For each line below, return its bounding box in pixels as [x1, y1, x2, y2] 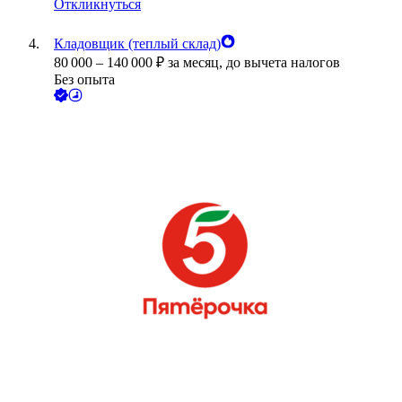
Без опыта [54, 72, 115, 88]
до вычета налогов [226, 55, 340, 71]
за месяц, [168, 55, 226, 71]
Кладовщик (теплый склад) [54, 36, 221, 52]
